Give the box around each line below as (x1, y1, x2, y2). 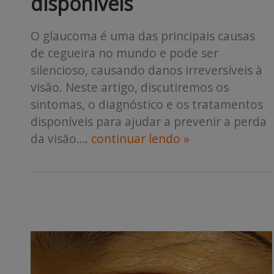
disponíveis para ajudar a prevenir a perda (31, 113, 267, 130)
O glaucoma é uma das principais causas (31, 28, 255, 45)
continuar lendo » (91, 130, 190, 147)
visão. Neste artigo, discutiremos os (31, 79, 229, 96)
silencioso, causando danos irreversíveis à (31, 62, 262, 79)
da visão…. (31, 130, 91, 147)
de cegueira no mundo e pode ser (31, 45, 218, 62)
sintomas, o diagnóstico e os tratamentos (31, 96, 263, 113)
